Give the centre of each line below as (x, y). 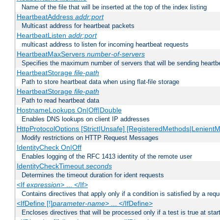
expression (43, 185)
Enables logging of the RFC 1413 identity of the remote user (107, 157)
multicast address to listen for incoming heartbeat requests (105, 45)
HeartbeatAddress (46, 17)
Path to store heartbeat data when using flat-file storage (100, 82)
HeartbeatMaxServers (52, 54)
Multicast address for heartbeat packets (78, 26)
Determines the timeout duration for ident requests (93, 175)
